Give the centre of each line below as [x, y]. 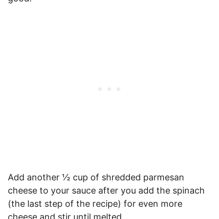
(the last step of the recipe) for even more [95, 203]
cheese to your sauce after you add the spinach [106, 190]
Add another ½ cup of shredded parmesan [96, 177]
